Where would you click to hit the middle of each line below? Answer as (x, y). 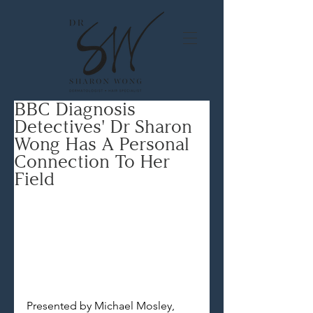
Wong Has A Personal (102, 144)
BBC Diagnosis (75, 109)
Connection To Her (92, 162)
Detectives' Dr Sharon (103, 127)
